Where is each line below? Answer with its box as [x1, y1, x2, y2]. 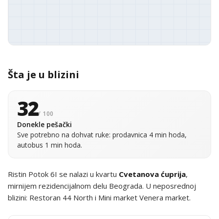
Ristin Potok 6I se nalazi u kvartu [8, 169, 119, 179]
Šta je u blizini [8, 68, 79, 81]
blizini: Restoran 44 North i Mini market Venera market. [8, 193, 191, 202]
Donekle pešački [17, 120, 72, 129]
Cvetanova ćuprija [119, 169, 186, 179]
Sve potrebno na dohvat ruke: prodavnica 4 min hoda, [17, 130, 187, 139]
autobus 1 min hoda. [17, 140, 82, 150]
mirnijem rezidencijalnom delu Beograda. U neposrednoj [8, 181, 196, 191]
